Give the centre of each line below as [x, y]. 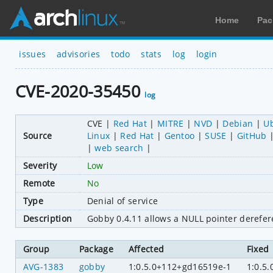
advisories [79, 54]
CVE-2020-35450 [80, 91]
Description [48, 218]
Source [37, 135]
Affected [146, 249]
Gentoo [179, 135]
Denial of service [122, 200]
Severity [40, 165]
